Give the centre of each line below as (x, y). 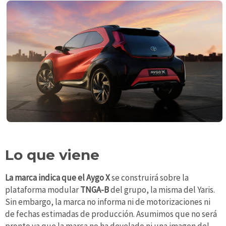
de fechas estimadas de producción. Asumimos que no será (111, 214)
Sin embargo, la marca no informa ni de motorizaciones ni (108, 202)
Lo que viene (52, 155)
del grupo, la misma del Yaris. (162, 190)
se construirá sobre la (150, 178)
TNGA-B (95, 190)
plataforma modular (43, 190)
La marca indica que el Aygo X (58, 178)
